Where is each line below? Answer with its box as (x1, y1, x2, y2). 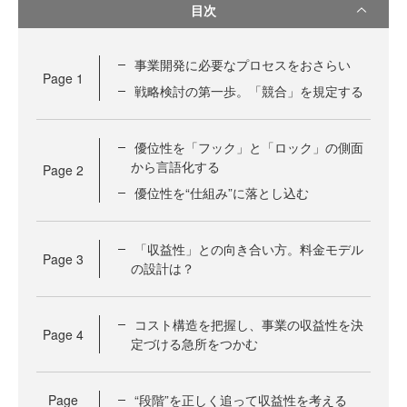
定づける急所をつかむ (131, 334, 258, 352)
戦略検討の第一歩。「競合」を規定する (134, 82, 363, 100)
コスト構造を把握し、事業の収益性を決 (134, 315, 363, 333)
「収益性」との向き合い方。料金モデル (134, 240, 363, 258)
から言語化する (131, 157, 220, 175)
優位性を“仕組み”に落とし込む (134, 184, 309, 202)
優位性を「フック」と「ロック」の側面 (134, 138, 363, 156)
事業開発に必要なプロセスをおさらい (134, 55, 351, 74)
